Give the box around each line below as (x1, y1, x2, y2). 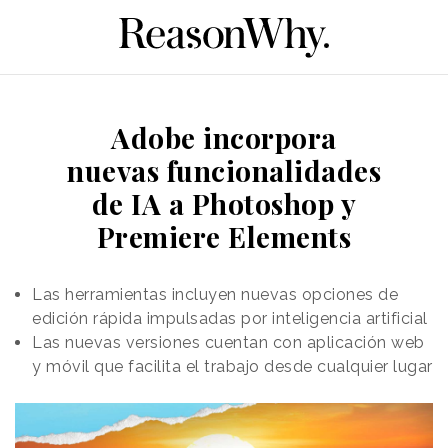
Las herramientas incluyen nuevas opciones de (32, 284, 398, 304)
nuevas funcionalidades (67, 151, 381, 189)
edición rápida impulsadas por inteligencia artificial (32, 308, 428, 328)
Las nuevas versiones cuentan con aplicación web (32, 332, 425, 352)
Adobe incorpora (111, 118, 337, 156)
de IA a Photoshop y (91, 184, 357, 222)
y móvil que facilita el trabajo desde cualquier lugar (32, 356, 433, 376)
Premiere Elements (96, 217, 352, 255)
